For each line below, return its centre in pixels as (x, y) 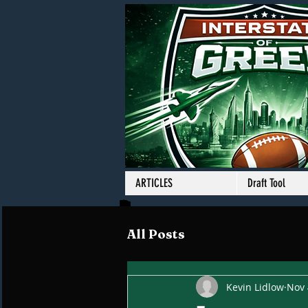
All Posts (156, 234)
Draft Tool (266, 183)
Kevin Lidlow (255, 287)
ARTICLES (154, 183)
